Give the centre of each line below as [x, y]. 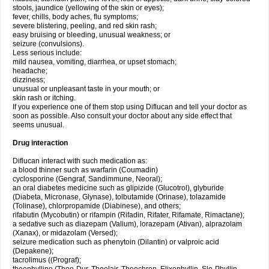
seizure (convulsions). [48, 44]
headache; [30, 71]
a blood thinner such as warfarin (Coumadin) [85, 170]
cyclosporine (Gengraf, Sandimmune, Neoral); [87, 179]
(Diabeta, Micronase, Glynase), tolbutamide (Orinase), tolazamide [119, 197]
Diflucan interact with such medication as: [80, 161]
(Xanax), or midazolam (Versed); [65, 233]
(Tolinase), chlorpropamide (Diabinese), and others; [97, 206]
